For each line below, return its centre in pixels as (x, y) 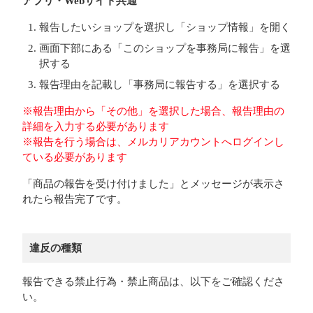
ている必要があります (75, 157)
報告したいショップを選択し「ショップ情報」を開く (165, 27)
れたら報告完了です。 (75, 199)
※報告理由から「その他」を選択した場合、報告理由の (153, 111)
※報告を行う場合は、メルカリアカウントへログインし (153, 142)
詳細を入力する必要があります (96, 126)
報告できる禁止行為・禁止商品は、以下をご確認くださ (153, 282)
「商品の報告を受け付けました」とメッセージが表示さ (153, 184)
